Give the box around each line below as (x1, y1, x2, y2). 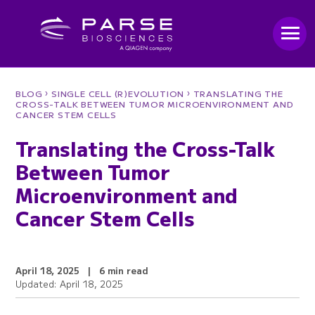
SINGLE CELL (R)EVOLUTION (51, 87, 185, 99)
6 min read (99, 264, 149, 277)
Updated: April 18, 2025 (15, 277, 124, 290)
